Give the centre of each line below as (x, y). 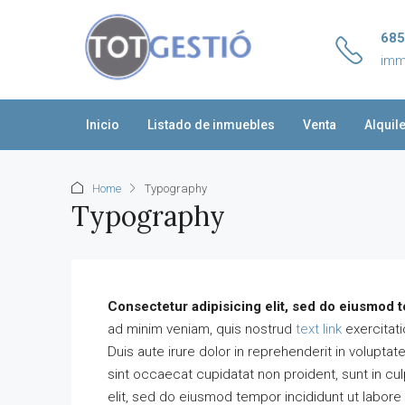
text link (319, 329)
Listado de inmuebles (211, 125)
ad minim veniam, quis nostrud (202, 329)
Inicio (103, 125)
